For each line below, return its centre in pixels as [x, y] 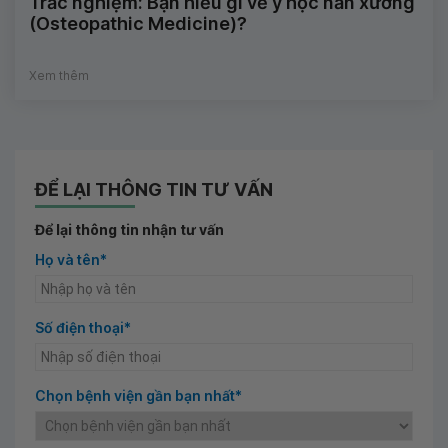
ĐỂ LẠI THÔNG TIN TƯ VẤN [154, 190]
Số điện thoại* [83, 328]
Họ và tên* [71, 260]
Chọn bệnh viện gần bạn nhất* [138, 396]
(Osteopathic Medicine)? [138, 24]
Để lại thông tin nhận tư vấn [129, 230]
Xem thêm [59, 76]
